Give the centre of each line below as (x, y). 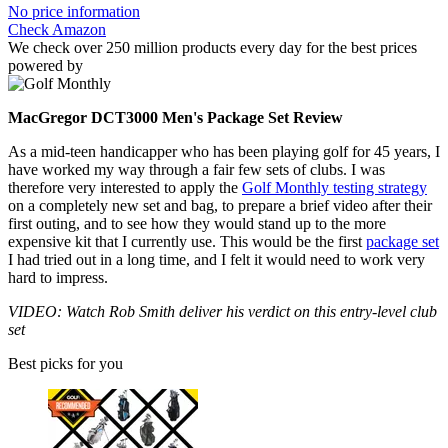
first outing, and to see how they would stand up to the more (197, 224)
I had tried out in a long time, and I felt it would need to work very (216, 260)
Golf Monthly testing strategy (334, 188)
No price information (74, 12)
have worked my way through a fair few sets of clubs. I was (196, 170)
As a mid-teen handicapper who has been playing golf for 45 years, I (224, 152)
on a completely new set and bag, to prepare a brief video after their (220, 206)
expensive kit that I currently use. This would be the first (187, 242)
